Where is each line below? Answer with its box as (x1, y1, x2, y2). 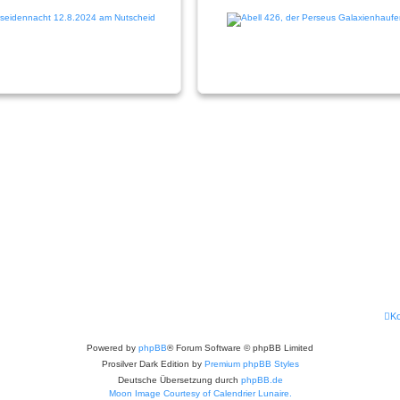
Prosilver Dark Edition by (101, 359, 204, 369)
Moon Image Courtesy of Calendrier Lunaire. (108, 388, 292, 398)
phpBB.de (240, 375, 283, 385)
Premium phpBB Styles (204, 359, 299, 369)
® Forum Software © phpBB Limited (167, 343, 313, 353)
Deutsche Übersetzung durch (117, 375, 241, 385)
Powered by (87, 343, 138, 353)
